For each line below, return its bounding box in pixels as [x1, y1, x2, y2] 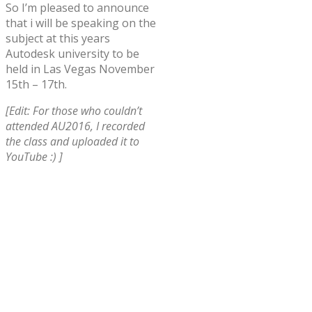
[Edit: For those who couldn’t [6, 102, 142, 118]
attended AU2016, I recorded [6, 118, 145, 134]
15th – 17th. [6, 76, 67, 92]
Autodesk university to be [6, 45, 139, 61]
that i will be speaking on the [6, 15, 156, 31]
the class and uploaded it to [6, 133, 139, 149]
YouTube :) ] [6, 148, 63, 164]
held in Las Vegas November [6, 61, 155, 77]
